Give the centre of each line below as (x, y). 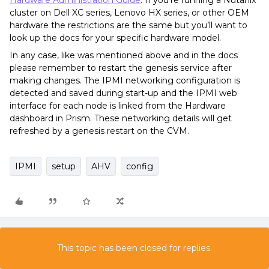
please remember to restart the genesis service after (121, 68)
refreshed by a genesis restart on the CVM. (99, 131)
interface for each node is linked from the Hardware (118, 106)
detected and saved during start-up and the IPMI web (123, 93)
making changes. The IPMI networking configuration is (125, 80)
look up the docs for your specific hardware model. (115, 38)
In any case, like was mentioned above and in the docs (124, 55)
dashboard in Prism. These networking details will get (121, 118)
